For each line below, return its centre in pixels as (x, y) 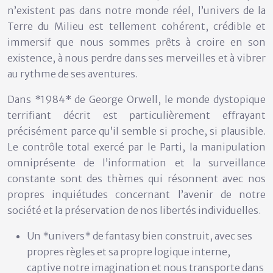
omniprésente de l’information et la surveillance (136, 162)
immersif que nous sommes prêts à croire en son (136, 42)
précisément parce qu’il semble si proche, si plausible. (136, 131)
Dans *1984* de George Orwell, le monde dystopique (136, 99)
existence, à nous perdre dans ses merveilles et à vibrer (136, 58)
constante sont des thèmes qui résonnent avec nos (136, 178)
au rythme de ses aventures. (73, 73)
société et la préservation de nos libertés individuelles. (134, 210)
